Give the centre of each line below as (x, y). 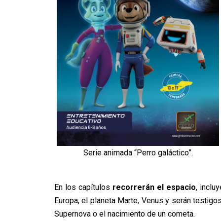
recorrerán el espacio (154, 187)
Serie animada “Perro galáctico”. (138, 152)
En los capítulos (83, 187)
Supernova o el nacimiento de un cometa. (124, 214)
